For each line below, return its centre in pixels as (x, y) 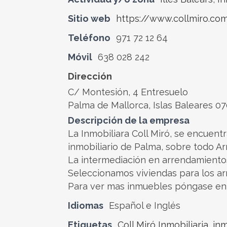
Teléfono (89, 38)
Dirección (90, 76)
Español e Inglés (145, 205)
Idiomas (86, 205)
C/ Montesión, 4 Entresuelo (128, 92)
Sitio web (89, 18)
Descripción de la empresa (129, 120)
